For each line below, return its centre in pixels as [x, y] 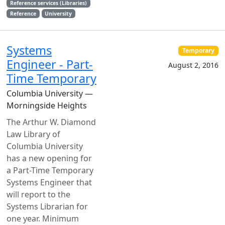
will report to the [38, 194]
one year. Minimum [43, 218]
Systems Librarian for [47, 206]
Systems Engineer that [49, 182]
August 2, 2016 [193, 65]
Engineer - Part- [50, 64]
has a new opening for [49, 158]
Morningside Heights [47, 105]
